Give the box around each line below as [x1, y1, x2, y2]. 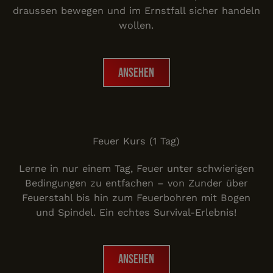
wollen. [119, 19, 154, 32]
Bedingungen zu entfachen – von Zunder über [24, 177, 248, 189]
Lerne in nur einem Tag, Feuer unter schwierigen [18, 162, 254, 174]
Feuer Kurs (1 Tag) [93, 135, 180, 147]
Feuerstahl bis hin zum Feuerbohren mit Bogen [22, 191, 251, 204]
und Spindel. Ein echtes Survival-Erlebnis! [36, 206, 237, 218]
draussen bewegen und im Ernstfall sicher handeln [12, 5, 260, 17]
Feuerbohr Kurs [136, 108, 212, 120]
